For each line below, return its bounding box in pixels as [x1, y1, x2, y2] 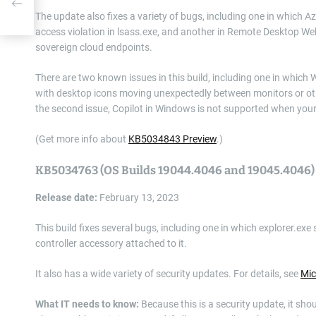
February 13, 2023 [97, 192, 179, 203]
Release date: [35, 192, 97, 203]
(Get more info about [35, 133, 128, 145]
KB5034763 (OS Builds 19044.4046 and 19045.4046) [35, 164, 315, 177]
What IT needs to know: [35, 298, 139, 310]
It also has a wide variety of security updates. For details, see [35, 268, 300, 279]
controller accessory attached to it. [35, 238, 187, 249]
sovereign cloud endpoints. [35, 42, 152, 53]
